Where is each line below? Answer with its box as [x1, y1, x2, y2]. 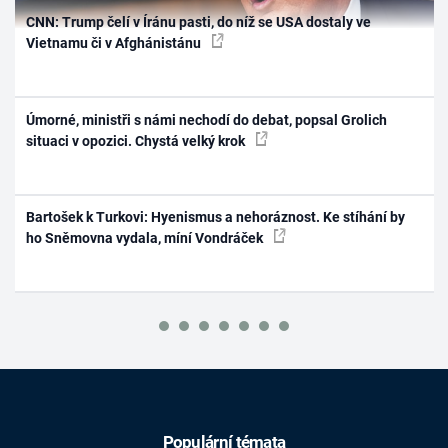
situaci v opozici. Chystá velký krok [26, 132, 249, 149]
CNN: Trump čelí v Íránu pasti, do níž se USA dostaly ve [26, 14, 372, 31]
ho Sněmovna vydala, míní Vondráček [26, 230, 267, 247]
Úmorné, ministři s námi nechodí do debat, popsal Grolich [26, 111, 388, 128]
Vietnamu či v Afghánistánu [26, 35, 205, 52]
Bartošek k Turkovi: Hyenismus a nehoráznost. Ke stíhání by [26, 209, 406, 226]
